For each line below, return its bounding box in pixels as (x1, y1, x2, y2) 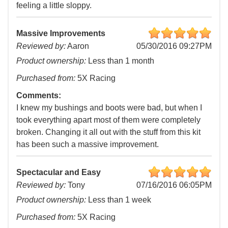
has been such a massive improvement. (16, 140, 159, 149)
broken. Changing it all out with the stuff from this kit (16, 128, 201, 137)
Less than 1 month (86, 56, 154, 66)
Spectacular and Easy (16, 168, 101, 177)
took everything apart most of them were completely (16, 116, 201, 125)
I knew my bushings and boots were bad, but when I (16, 103, 202, 112)
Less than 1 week (86, 195, 151, 205)
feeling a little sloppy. (16, 1, 92, 10)
